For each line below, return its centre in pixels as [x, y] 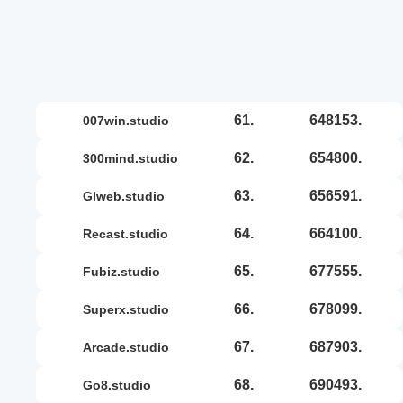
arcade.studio [130, 347]
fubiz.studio [125, 271]
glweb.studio [129, 196]
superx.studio [130, 309]
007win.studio [130, 120]
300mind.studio [134, 158]
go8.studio [122, 385]
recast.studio [130, 233]
